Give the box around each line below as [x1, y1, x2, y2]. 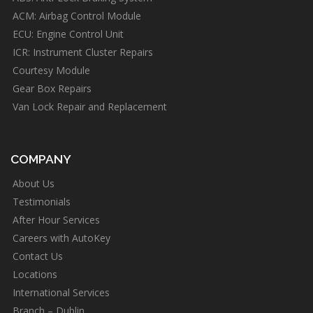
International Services [13, 286, 110, 300]
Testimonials [13, 195, 71, 209]
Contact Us [13, 249, 63, 263]
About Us [13, 177, 54, 191]
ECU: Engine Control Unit [13, 27, 124, 41]
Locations [13, 268, 57, 282]
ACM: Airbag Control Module [13, 9, 141, 23]
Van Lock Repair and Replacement [13, 100, 167, 114]
